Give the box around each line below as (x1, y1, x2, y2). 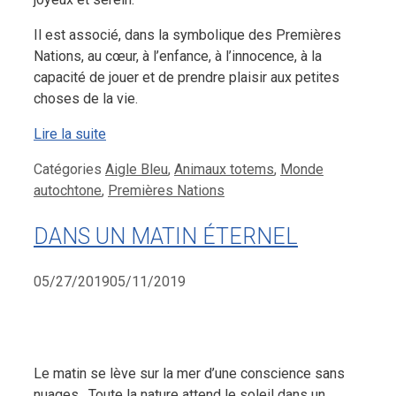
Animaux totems (174, 161, 274, 179)
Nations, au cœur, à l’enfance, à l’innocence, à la (34, 48, 322, 65)
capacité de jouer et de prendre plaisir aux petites (34, 69, 339, 87)
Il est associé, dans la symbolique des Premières (34, 27, 341, 44)
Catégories (34, 161, 105, 179)
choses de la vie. (34, 90, 138, 108)
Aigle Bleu (105, 161, 168, 179)
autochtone (34, 182, 102, 200)
